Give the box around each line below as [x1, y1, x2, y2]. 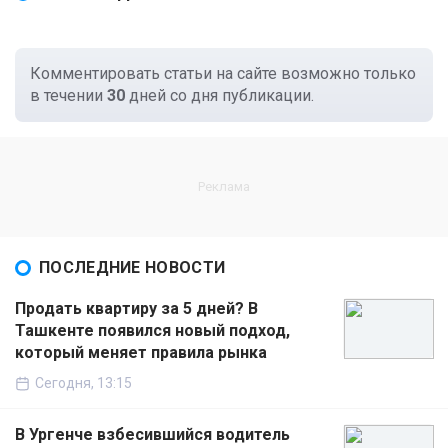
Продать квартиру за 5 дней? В [15, 299, 258, 319]
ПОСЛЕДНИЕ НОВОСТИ [39, 258, 226, 278]
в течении [30, 86, 107, 106]
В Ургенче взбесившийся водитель [15, 425, 290, 445]
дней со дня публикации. [125, 86, 314, 106]
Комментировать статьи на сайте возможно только [30, 64, 416, 84]
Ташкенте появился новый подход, [15, 321, 290, 341]
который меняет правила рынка [15, 343, 267, 363]
